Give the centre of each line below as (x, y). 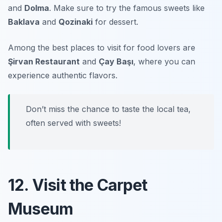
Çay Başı (116, 61)
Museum (41, 209)
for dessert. (115, 22)
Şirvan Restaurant (44, 61)
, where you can (164, 61)
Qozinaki (76, 22)
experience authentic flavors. (63, 75)
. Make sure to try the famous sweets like (127, 8)
